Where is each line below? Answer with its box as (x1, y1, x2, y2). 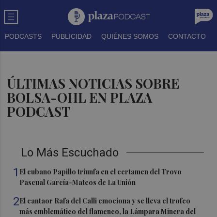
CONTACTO (168, 32, 206, 40)
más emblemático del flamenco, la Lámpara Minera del (19, 207, 196, 216)
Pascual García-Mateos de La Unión (19, 178, 136, 187)
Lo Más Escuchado (21, 146, 119, 159)
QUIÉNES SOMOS (101, 32, 158, 40)
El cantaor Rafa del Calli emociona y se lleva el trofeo (19, 196, 191, 205)
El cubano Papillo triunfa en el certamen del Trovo (19, 167, 182, 176)
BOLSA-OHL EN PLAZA (7, 89, 153, 106)
